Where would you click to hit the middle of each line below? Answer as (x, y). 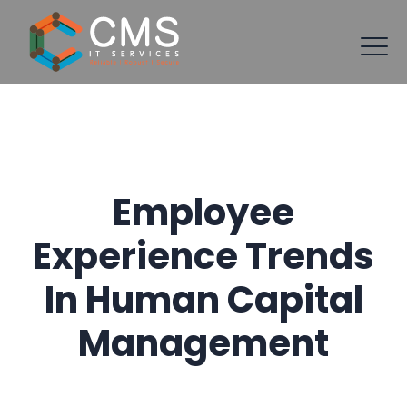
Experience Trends (203, 256)
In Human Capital (203, 300)
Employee (203, 213)
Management (203, 343)
